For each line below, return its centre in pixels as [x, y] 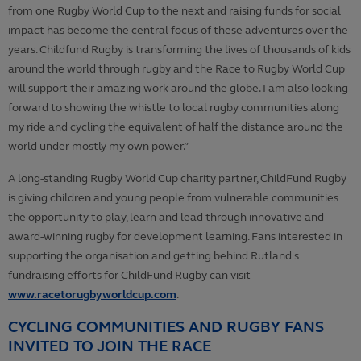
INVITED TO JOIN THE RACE [110, 346]
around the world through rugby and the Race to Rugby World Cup [176, 69]
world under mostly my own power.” [98, 147]
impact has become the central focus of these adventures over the [178, 31]
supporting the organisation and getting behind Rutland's [154, 256]
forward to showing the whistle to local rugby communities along [174, 108]
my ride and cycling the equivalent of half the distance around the [176, 127]
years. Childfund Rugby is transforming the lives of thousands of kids [179, 50]
